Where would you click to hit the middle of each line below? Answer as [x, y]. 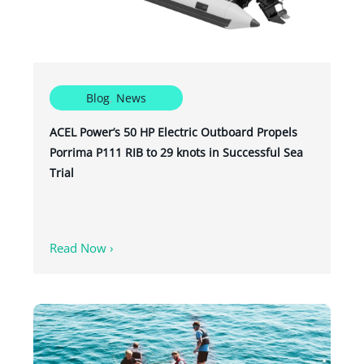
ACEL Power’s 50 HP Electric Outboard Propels [173, 132]
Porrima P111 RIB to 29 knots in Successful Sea [176, 152]
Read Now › [82, 247]
